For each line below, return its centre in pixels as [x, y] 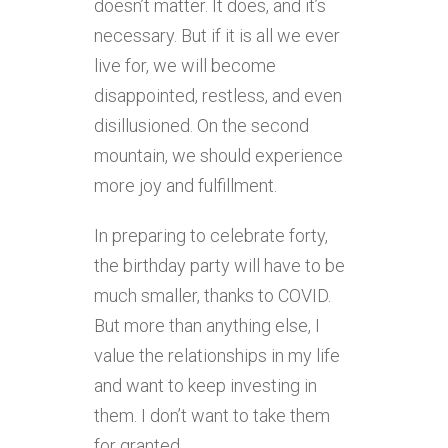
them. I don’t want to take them [212, 415]
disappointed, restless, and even [218, 95]
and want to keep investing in [205, 385]
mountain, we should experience [218, 155]
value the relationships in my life [217, 355]
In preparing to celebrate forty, [211, 235]
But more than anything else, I [207, 325]
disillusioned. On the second [201, 125]
